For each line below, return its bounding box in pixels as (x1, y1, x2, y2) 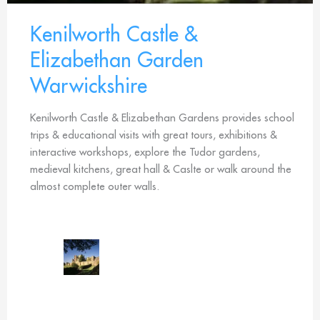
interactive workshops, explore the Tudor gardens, (30, 145, 260, 159)
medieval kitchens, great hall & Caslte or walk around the (30, 162, 291, 176)
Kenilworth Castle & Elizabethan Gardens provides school (30, 111, 294, 125)
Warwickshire (30, 72, 147, 99)
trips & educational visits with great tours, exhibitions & (30, 128, 277, 142)
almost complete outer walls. (30, 179, 159, 194)
